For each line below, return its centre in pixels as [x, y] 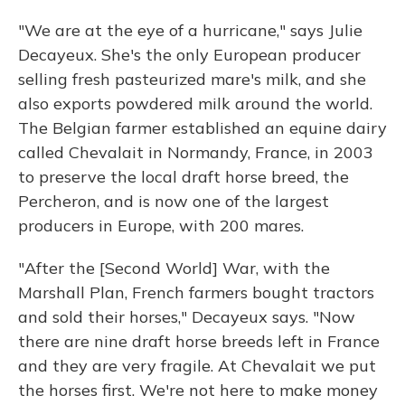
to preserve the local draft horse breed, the [184, 177]
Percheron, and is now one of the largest [174, 201]
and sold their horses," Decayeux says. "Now [187, 317]
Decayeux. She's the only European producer [189, 55]
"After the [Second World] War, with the [174, 268]
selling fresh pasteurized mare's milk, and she [192, 79]
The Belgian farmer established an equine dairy [202, 128]
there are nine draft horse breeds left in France [199, 341]
